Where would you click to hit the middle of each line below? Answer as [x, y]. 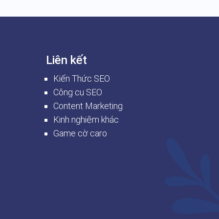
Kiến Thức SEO [81, 78]
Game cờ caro [80, 133]
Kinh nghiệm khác [86, 119]
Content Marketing [88, 106]
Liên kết [66, 60]
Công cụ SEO [77, 92]
